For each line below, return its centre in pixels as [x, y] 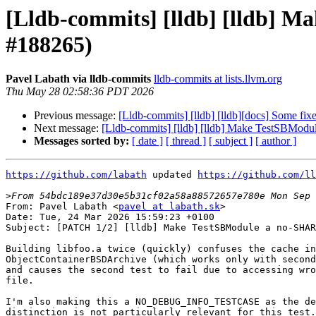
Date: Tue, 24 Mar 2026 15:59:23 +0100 [110, 217]
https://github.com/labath [76, 175]
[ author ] [276, 141]
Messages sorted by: [81, 141]
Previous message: [76, 116]
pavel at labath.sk [169, 207]
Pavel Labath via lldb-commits [78, 79]
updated [172, 175]
